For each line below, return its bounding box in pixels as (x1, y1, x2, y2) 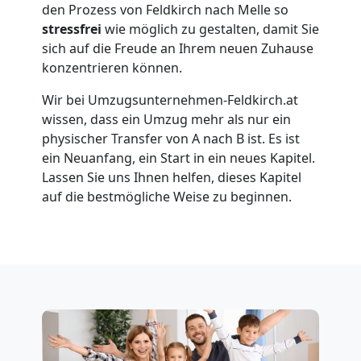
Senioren (6, 121, 127, 161)
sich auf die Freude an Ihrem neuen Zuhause (42, 39, 313, 57)
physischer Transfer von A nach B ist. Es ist (42, 129, 300, 147)
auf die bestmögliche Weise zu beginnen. (42, 187, 292, 205)
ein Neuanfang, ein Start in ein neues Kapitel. (42, 148, 315, 167)
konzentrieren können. (42, 58, 182, 77)
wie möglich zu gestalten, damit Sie (102, 19, 319, 38)
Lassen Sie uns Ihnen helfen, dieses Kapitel (42, 168, 301, 186)
